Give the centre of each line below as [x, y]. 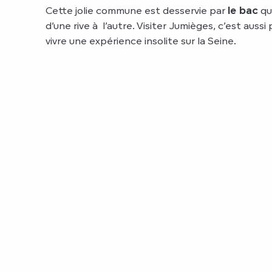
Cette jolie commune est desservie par [137, 11]
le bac [243, 11]
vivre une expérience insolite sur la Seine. [141, 41]
